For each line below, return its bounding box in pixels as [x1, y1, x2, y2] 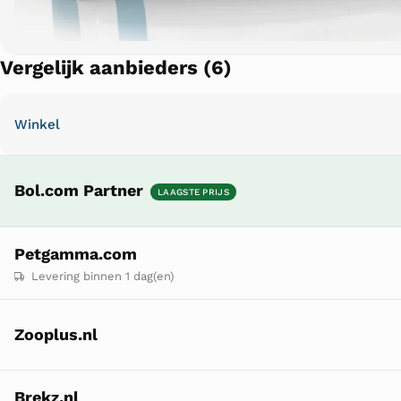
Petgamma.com [14, 244, 137, 264]
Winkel [14, 116, 60, 133]
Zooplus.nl [14, 325, 98, 345]
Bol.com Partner [14, 181, 143, 200]
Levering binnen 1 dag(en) [28, 269, 175, 284]
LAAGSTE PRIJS [158, 187, 229, 198]
